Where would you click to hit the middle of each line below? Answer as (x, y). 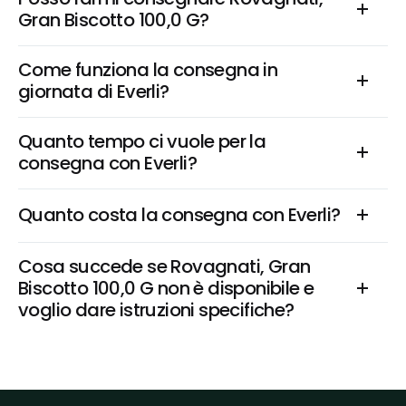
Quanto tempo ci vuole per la (142, 141)
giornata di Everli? (94, 92)
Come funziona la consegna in (148, 70)
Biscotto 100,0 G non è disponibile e (166, 288)
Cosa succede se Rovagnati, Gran (164, 266)
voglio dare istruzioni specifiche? (156, 310)
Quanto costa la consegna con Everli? (179, 215)
